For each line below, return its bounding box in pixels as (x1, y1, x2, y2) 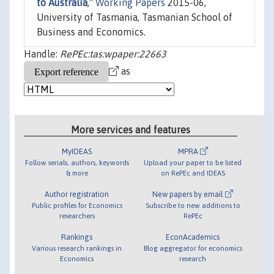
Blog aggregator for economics (143, 243, 242, 252)
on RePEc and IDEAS (160, 168, 225, 177)
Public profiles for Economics (31, 201, 122, 209)
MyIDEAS (62, 146, 92, 156)
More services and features (71, 124, 191, 135)
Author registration (45, 189, 109, 199)
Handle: (24, 48, 60, 60)
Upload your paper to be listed (144, 158, 242, 166)
